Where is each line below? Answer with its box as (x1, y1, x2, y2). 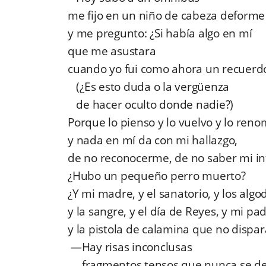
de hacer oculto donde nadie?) (68, 97, 233, 113)
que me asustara (68, 43, 156, 59)
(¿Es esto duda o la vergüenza (68, 79, 229, 95)
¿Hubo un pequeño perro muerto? (68, 168, 246, 184)
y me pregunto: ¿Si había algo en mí (68, 26, 252, 42)
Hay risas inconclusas (81, 239, 192, 255)
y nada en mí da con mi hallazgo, (68, 132, 237, 148)
